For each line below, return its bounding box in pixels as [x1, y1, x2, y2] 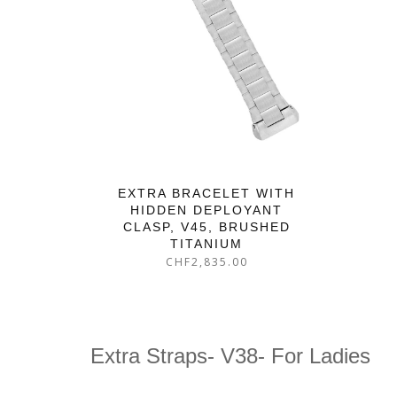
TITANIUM [170, 237, 244, 252]
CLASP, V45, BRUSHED [122, 220, 291, 235]
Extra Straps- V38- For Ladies [90, 343, 370, 368]
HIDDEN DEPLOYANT [130, 203, 284, 218]
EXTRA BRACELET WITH [118, 186, 296, 201]
